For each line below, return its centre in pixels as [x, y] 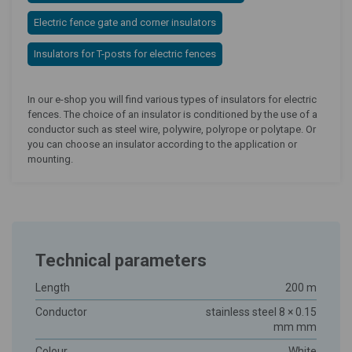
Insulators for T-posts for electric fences [125, 54]
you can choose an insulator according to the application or [162, 144]
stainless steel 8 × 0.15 [261, 312]
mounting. [50, 159]
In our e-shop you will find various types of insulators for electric [172, 99]
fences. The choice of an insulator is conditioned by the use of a [172, 114]
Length [53, 288]
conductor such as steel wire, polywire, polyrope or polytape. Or [172, 129]
